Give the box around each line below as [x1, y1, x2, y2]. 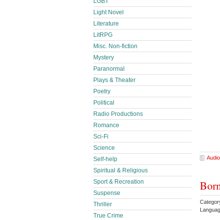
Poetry [93, 88, 110, 95]
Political [93, 99, 114, 106]
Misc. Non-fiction [93, 43, 137, 50]
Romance [93, 122, 119, 129]
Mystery [93, 54, 114, 61]
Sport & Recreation [93, 178, 144, 185]
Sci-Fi [93, 133, 109, 140]
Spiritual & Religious [93, 167, 148, 174]
